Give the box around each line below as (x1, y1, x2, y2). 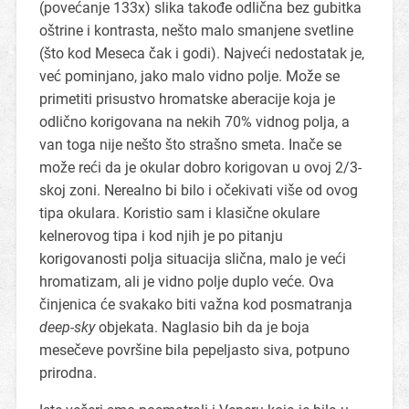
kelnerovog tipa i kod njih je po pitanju (38, 227, 283, 246)
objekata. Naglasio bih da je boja (94, 319, 309, 337)
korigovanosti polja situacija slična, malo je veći (38, 250, 346, 268)
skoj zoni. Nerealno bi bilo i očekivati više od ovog (38, 182, 358, 200)
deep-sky (38, 319, 95, 337)
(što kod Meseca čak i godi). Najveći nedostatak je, (38, 45, 364, 63)
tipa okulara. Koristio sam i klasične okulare (38, 204, 320, 223)
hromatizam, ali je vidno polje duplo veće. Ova (38, 273, 334, 291)
